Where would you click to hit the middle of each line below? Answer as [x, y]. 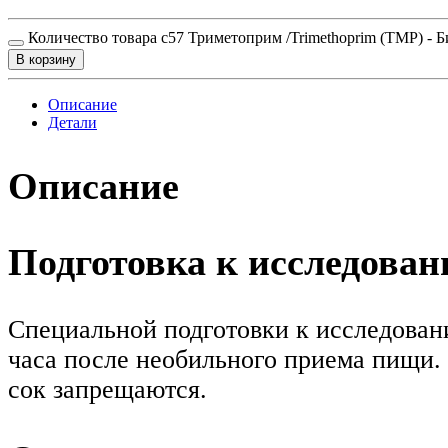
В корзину [46, 59]
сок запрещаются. [107, 390]
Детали [72, 122]
